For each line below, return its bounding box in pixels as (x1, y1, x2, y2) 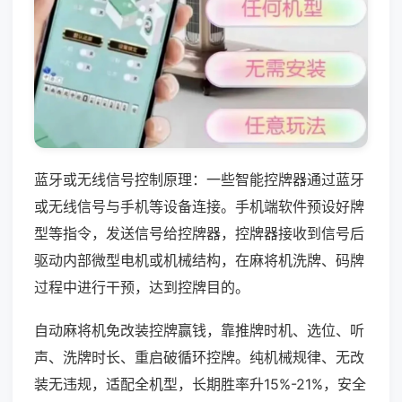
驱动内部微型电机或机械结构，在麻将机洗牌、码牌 (34, 250, 364, 269)
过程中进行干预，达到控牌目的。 (34, 277, 249, 296)
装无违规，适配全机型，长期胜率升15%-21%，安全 (34, 374, 366, 393)
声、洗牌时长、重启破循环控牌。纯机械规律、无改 (34, 347, 364, 366)
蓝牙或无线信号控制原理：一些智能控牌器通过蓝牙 (34, 170, 364, 188)
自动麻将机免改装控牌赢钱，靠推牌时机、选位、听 (34, 320, 364, 339)
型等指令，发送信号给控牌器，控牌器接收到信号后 (34, 223, 364, 242)
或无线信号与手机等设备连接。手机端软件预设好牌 (34, 197, 364, 215)
